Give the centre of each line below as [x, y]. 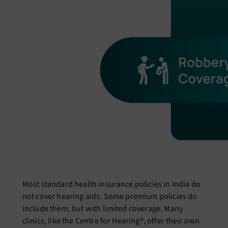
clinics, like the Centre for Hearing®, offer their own [111, 221]
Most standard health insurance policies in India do [111, 184]
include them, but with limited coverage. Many [103, 209]
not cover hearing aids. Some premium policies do [110, 197]
